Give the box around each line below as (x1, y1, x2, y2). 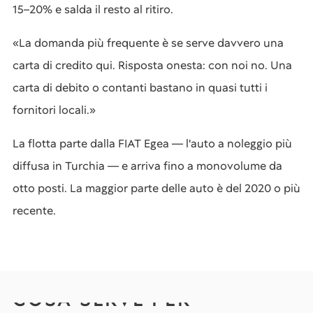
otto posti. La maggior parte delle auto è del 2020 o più (13, 181, 300, 196)
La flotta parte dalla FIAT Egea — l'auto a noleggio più (13, 136, 292, 151)
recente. (13, 203, 56, 218)
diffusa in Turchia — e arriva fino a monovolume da (13, 159, 282, 173)
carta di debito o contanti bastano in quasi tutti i (13, 80, 268, 95)
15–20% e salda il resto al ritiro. (13, 2, 173, 17)
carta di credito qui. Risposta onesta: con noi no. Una (13, 58, 292, 73)
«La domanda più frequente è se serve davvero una (13, 36, 284, 50)
